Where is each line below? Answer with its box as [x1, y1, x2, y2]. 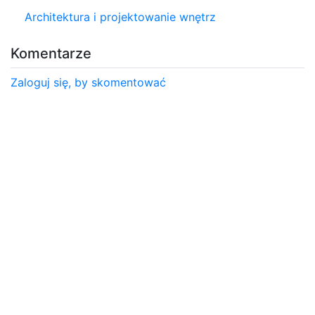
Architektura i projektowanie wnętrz [25, 9, 216, 24]
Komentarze [11, 44, 91, 62]
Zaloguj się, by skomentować [11, 75, 166, 89]
